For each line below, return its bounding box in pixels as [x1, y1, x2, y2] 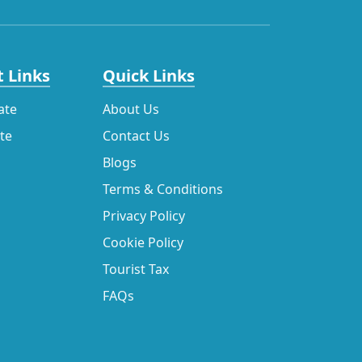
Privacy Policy [102, 207, 185, 225]
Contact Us [102, 127, 170, 145]
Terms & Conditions [102, 180, 223, 199]
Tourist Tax [102, 260, 169, 279]
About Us [102, 100, 159, 119]
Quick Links [102, 65, 195, 87]
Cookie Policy [102, 234, 183, 252]
